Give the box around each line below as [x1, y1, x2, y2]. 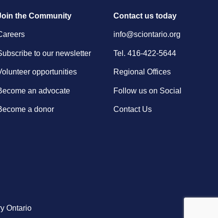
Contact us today [113, 11, 177, 20]
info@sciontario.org [113, 30, 181, 39]
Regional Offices [113, 68, 171, 76]
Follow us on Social [113, 86, 182, 95]
